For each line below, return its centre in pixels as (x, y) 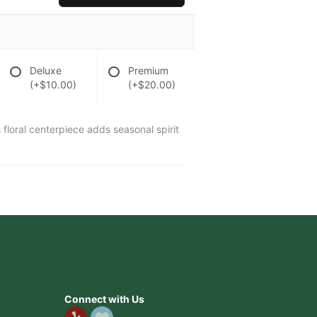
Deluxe (46, 70)
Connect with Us (104, 299)
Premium (149, 70)
